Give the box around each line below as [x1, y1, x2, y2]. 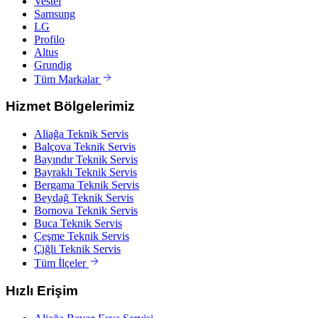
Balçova [34, 141, 71, 153]
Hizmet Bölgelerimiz [6, 99, 135, 114]
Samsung [34, 7, 75, 20]
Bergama [34, 179, 75, 192]
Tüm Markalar [34, 72, 102, 85]
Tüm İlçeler [34, 257, 89, 270]
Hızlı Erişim [6, 283, 78, 298]
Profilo [34, 33, 65, 45]
